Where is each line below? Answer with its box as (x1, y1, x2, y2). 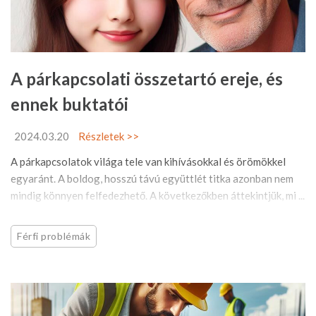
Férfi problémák (17, 229, 91, 242)
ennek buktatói (11, 93, 128, 114)
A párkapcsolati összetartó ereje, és (11, 68, 283, 89)
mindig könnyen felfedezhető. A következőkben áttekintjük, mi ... (11, 188, 305, 202)
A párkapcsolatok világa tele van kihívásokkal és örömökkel (11, 154, 286, 168)
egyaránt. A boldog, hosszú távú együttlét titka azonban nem (11, 171, 293, 185)
